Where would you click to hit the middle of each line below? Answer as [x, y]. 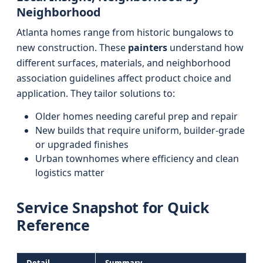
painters [148, 48]
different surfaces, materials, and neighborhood [124, 63]
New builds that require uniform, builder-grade [140, 130]
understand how [205, 48]
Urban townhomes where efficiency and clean [137, 159]
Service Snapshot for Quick [113, 207]
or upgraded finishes [82, 144]
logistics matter [70, 173]
